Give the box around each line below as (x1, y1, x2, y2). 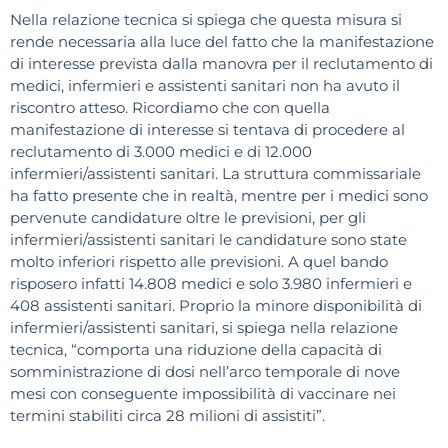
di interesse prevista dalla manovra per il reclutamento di (10, 54, 433, 74)
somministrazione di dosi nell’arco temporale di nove (10, 362, 400, 382)
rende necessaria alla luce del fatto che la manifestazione (10, 32, 434, 52)
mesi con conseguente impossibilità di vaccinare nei (10, 384, 396, 404)
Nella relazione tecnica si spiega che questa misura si (10, 10, 402, 30)
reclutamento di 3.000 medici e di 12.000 (10, 142, 312, 162)
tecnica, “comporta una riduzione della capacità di (10, 340, 382, 360)
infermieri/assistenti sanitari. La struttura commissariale (10, 164, 421, 184)
